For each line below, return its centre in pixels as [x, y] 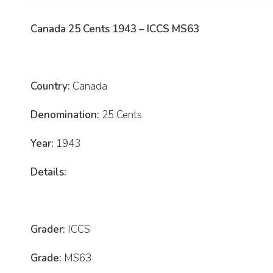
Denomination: [65, 115]
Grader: [48, 230]
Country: [50, 87]
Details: [48, 172]
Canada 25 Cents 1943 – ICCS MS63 [115, 29]
